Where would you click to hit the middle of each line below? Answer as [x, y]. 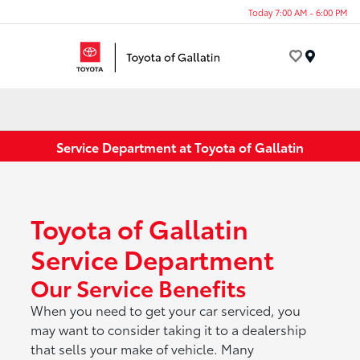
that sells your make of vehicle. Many [143, 349]
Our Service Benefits [139, 287]
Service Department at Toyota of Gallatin [180, 146]
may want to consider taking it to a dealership [169, 329]
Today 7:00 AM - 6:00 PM [298, 12]
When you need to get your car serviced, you [166, 310]
